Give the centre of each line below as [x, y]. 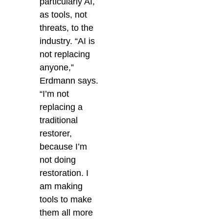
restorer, [56, 134]
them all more [66, 213]
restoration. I [64, 173]
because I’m [64, 147]
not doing [58, 160]
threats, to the [67, 28]
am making [61, 186]
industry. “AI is [67, 41]
